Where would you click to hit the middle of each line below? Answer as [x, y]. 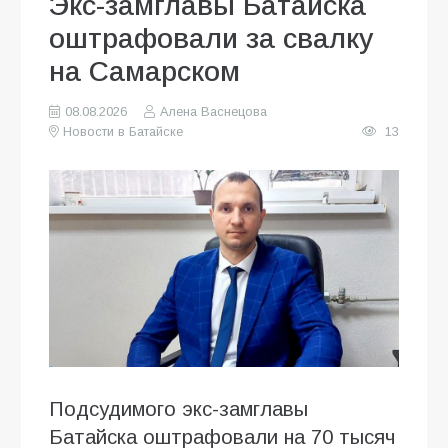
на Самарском [144, 71]
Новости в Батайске [123, 131]
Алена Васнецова [213, 111]
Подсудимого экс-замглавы [178, 408]
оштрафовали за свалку [211, 38]
